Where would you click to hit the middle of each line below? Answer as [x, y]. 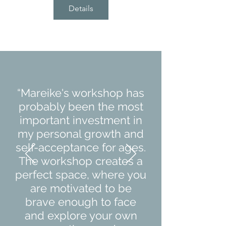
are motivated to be [81, 188]
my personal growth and [81, 133]
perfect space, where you [81, 174]
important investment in [81, 120]
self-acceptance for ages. [81, 147]
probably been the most [81, 106]
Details [81, 8]
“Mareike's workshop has [81, 93]
